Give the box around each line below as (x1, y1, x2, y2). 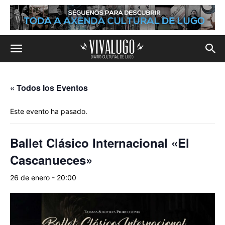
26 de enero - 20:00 (10, 173, 76, 182)
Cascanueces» (10, 151, 92, 168)
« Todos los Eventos (10, 82, 88, 93)
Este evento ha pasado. (10, 107, 87, 116)
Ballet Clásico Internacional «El (10, 134, 189, 151)
